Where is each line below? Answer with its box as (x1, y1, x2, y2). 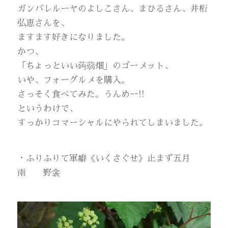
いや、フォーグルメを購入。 (17, 76, 130, 85)
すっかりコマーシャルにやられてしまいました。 (17, 119, 208, 128)
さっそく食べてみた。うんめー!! (17, 90, 145, 99)
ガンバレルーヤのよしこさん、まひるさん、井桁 (17, 5, 208, 14)
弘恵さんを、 (17, 19, 70, 28)
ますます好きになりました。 (17, 33, 130, 42)
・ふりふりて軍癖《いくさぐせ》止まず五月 (17, 154, 191, 163)
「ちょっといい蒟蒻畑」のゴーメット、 (17, 62, 174, 71)
